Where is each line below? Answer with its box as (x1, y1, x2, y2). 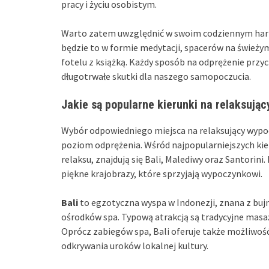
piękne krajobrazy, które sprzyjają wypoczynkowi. (61, 168, 262, 180)
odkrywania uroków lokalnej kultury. (61, 240, 208, 252)
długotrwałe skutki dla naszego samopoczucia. (61, 70, 251, 83)
